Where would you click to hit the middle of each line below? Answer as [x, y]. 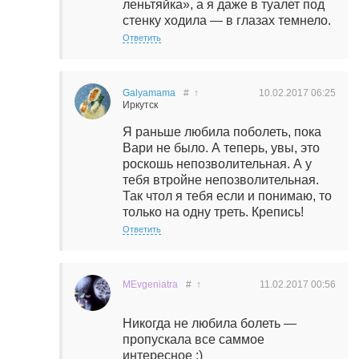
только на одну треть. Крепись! [213, 212]
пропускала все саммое [194, 339]
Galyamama [149, 93]
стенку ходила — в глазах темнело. [227, 20]
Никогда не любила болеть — [210, 323]
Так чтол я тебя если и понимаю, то [227, 196]
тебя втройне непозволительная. [221, 180]
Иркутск [140, 105]
